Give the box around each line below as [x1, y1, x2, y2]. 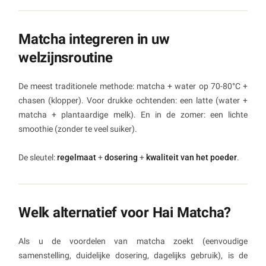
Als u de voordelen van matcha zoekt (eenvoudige [18, 236, 248, 246]
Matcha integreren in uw [18, 30, 170, 47]
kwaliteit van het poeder [146, 152, 237, 162]
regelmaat [57, 152, 96, 162]
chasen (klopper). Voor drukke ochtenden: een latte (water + [18, 95, 248, 105]
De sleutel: [18, 152, 57, 162]
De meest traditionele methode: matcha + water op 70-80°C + [18, 81, 248, 91]
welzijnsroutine [18, 49, 113, 66]
